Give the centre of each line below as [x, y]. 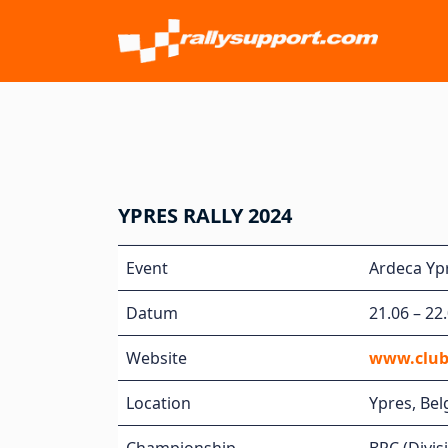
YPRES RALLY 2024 [205, 215]
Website [156, 358]
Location [158, 403]
